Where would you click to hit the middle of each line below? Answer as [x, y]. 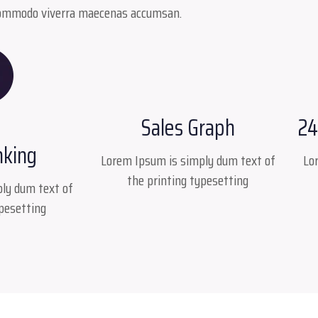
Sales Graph [188, 128]
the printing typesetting [188, 180]
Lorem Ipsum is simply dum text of [188, 160]
